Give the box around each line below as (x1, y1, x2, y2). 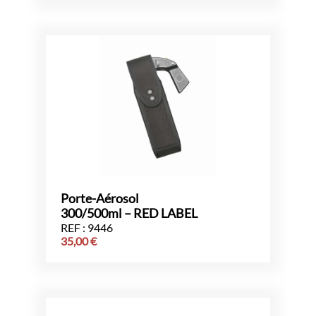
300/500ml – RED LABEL (61, 206, 197, 221)
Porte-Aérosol (61, 191, 139, 207)
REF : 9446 (61, 221, 113, 235)
